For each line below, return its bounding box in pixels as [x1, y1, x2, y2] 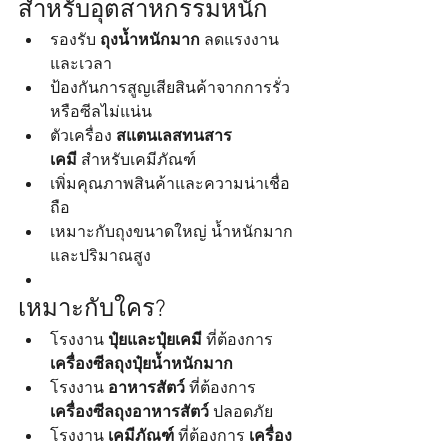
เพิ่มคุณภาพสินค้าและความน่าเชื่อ [50, 175, 290, 196]
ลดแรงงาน [200, 31, 279, 52]
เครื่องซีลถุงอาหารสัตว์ [50, 403, 209, 424]
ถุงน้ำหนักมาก [100, 31, 200, 52]
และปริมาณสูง [50, 247, 151, 268]
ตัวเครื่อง [50, 127, 116, 148]
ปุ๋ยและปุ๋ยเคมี [108, 331, 202, 352]
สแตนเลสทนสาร [116, 127, 232, 148]
